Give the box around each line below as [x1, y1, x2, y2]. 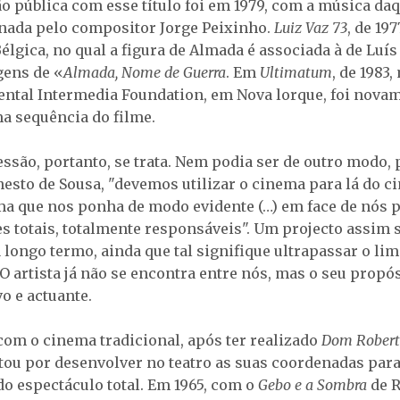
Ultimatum [260, 63, 332, 82]
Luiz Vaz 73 [274, 19, 347, 37]
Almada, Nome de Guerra [63, 63, 226, 82]
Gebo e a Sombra [258, 375, 367, 394]
